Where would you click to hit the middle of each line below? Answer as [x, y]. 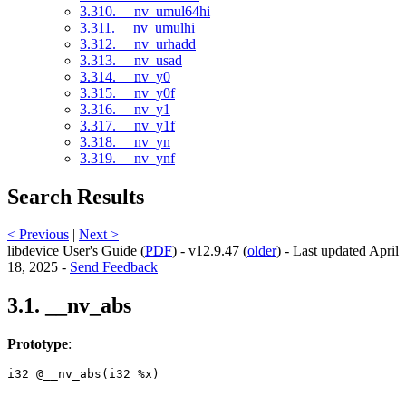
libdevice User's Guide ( [76, 251]
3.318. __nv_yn [125, 141]
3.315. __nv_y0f [127, 92]
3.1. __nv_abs [69, 306]
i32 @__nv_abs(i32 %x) [87, 374]
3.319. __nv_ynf [127, 158]
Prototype [38, 344]
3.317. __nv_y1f [127, 125]
